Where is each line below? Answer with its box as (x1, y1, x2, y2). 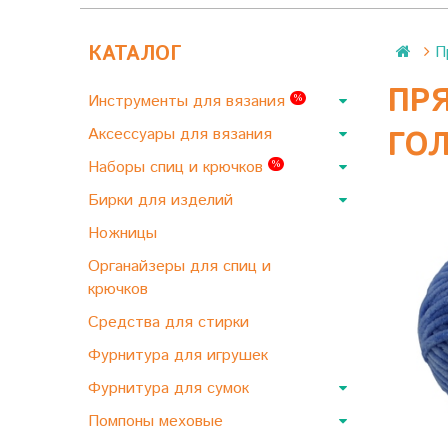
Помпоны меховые (88, 410, 228, 433)
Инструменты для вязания (88, 90, 290, 113)
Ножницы (88, 222, 162, 245)
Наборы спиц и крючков (88, 156, 268, 179)
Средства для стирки (88, 311, 254, 334)
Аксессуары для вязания (88, 123, 277, 146)
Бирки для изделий (88, 189, 238, 212)
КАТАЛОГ (88, 40, 182, 69)
